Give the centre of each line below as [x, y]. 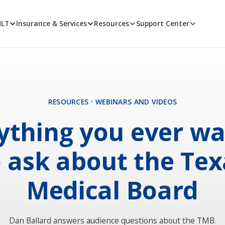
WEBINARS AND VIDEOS [136, 101]
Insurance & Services [52, 24]
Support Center [162, 24]
